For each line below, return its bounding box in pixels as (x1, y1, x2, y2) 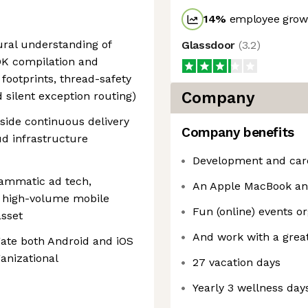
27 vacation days (192, 256, 280, 269)
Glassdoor (181, 38, 239, 52)
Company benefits (181, 124, 294, 140)
